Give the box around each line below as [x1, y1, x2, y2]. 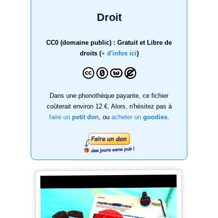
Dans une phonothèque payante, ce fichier [50, 91, 168, 99]
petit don [72, 113, 99, 121]
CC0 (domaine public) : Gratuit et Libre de [46, 38, 172, 46]
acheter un [111, 113, 143, 121]
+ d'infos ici [101, 49, 137, 57]
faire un [49, 113, 72, 121]
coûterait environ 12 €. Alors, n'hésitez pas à [46, 102, 172, 110]
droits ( [79, 49, 101, 57]
